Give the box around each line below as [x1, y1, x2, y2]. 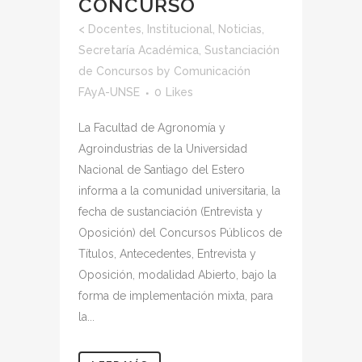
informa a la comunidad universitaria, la [78, 184, 280, 198]
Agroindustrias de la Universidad [78, 142, 247, 156]
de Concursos [78, 65, 154, 78]
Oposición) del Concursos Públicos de [78, 226, 282, 240]
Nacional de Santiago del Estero [78, 163, 245, 177]
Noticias [218, 23, 262, 36]
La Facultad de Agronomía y [78, 121, 225, 135]
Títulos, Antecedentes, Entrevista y [78, 247, 256, 261]
